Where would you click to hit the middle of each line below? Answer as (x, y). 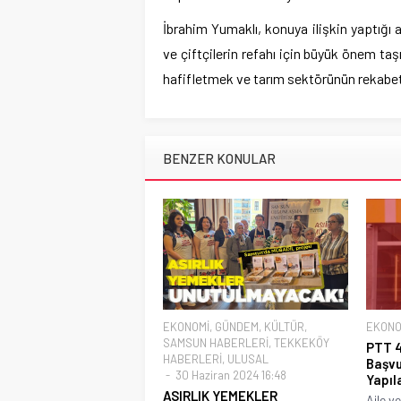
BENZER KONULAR (219, 159)
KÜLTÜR (284, 327)
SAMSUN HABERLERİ (216, 343)
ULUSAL (248, 359)
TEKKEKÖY (302, 343)
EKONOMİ (186, 327)
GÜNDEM (237, 327)
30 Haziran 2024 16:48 (230, 375)
